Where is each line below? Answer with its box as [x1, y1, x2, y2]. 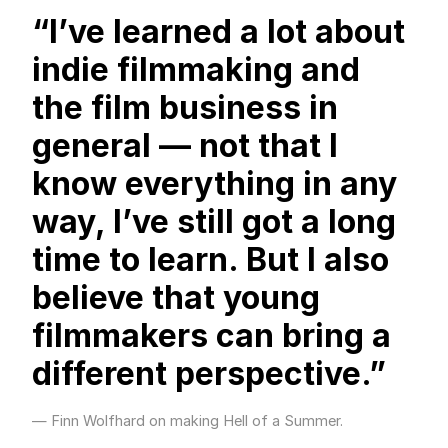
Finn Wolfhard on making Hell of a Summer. [51, 412, 344, 431]
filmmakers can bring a [32, 315, 392, 355]
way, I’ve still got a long [32, 201, 397, 241]
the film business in [32, 87, 339, 127]
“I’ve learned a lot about [32, 11, 406, 51]
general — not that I [32, 125, 339, 165]
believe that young [32, 277, 321, 317]
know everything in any [32, 163, 398, 203]
